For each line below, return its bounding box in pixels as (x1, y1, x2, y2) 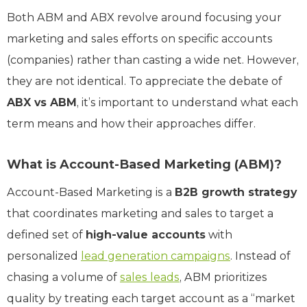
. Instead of (230, 249, 291, 262)
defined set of (7, 228, 86, 241)
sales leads (120, 270, 180, 284)
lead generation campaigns (81, 249, 230, 262)
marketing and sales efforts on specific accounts (7, 32, 273, 45)
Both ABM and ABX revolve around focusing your (7, 10, 282, 24)
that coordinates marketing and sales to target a (7, 206, 273, 220)
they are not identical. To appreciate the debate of (7, 74, 282, 88)
